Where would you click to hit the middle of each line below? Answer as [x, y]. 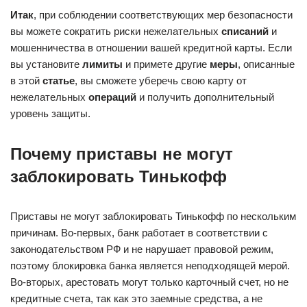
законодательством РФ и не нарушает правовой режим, [142, 249]
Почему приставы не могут [122, 153]
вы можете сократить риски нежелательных [116, 31]
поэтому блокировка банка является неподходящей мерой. [150, 265]
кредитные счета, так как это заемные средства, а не [136, 298]
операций [112, 97]
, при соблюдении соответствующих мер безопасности [163, 14]
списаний [245, 31]
